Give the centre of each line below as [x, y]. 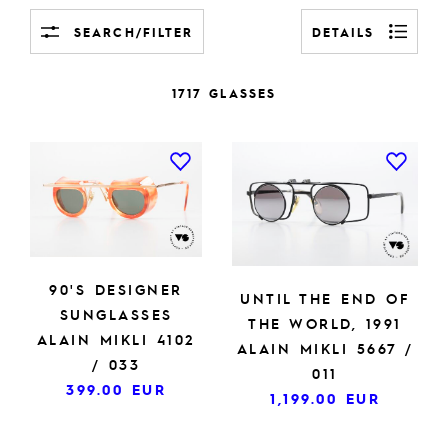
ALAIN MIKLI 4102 [116, 338]
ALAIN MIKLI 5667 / [325, 347]
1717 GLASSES [224, 93]
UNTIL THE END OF [325, 297]
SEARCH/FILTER [134, 31]
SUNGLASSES [116, 313]
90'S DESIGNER [116, 288]
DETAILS [343, 31]
